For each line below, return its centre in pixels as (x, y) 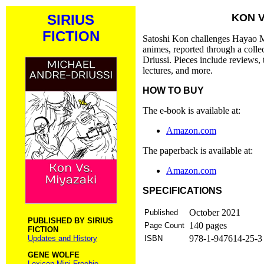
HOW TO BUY (173, 90)
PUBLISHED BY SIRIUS (70, 220)
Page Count (166, 225)
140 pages (208, 225)
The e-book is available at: (192, 110)
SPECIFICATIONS (182, 191)
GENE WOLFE (54, 255)
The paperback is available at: (198, 151)
